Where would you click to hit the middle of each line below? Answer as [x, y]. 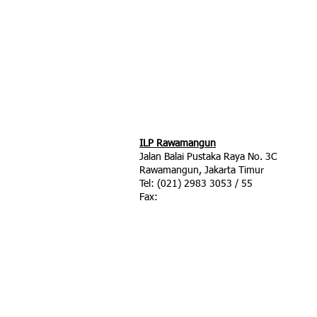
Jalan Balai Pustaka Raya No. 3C [208, 157]
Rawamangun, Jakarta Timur [202, 171]
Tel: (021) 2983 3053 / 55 [196, 184]
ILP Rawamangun [178, 144]
